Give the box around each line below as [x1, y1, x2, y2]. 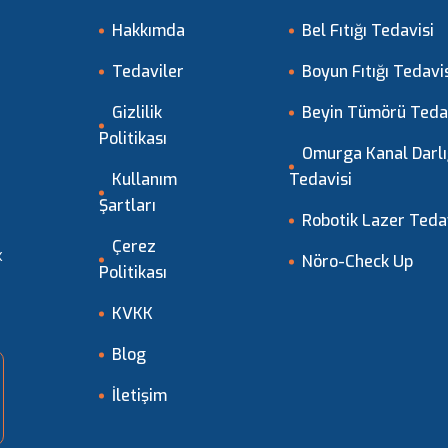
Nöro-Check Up [302, 251, 413, 272]
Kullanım [112, 169, 177, 190]
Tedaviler [112, 61, 184, 82]
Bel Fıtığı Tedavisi [302, 20, 434, 41]
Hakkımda [112, 20, 185, 41]
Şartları [99, 195, 156, 216]
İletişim [112, 385, 167, 406]
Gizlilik [112, 102, 162, 123]
